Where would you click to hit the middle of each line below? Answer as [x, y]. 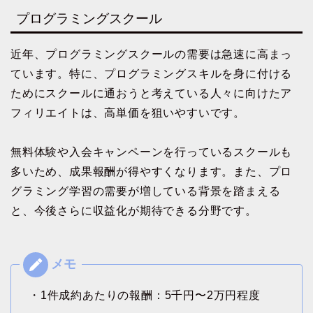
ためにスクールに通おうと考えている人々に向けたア [152, 93]
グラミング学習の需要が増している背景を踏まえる [146, 191]
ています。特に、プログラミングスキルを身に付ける [152, 73]
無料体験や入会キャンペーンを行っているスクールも [152, 152]
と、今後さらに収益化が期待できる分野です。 [134, 210]
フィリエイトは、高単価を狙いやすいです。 [128, 112]
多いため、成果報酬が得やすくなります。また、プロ [152, 171]
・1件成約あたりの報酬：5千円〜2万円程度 [145, 295]
